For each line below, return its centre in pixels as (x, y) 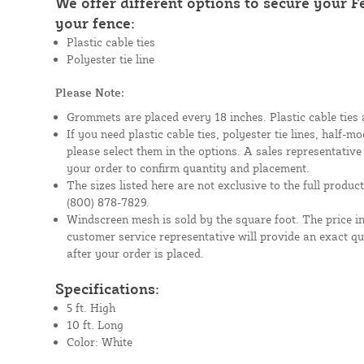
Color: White (99, 341)
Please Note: (89, 92)
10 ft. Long (95, 324)
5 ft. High (91, 307)
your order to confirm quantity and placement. (188, 167)
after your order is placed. (135, 253)
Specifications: (107, 288)
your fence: (95, 22)
